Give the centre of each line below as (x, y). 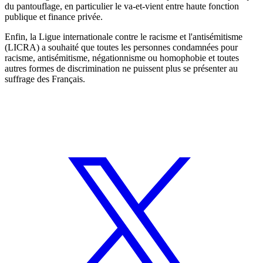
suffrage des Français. (45, 79)
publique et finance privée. (54, 16)
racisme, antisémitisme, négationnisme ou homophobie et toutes (122, 58)
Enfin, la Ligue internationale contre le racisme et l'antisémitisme (124, 36)
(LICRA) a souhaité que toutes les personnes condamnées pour (121, 47)
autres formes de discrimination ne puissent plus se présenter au (121, 68)
